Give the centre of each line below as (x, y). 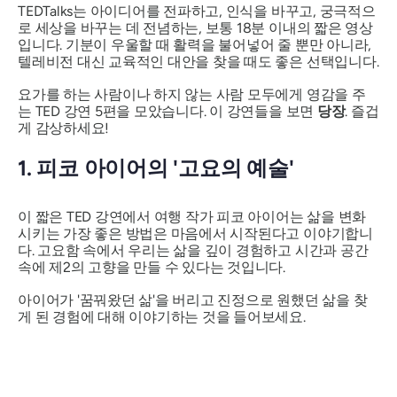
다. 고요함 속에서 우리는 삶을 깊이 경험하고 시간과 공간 (193, 251)
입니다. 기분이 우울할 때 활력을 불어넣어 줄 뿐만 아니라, (195, 45)
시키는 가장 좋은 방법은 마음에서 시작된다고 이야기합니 (195, 234)
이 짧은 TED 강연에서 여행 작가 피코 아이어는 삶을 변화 (192, 217)
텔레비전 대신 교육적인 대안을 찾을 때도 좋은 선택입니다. (198, 62)
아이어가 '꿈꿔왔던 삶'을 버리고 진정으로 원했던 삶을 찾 (193, 300)
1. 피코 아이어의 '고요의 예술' (156, 168)
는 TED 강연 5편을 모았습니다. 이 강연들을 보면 (167, 111)
